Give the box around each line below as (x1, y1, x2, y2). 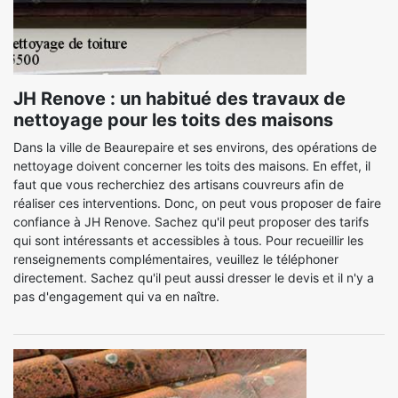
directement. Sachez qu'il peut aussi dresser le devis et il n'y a (13, 270, 374, 285)
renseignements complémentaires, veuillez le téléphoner (13, 251, 338, 267)
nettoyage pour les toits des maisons (13, 109, 333, 131)
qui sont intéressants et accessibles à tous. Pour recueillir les (13, 233, 363, 248)
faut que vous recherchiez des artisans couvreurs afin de (13, 177, 344, 192)
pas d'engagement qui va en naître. (13, 289, 219, 304)
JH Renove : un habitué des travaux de (13, 88, 346, 109)
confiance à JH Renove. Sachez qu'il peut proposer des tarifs (13, 214, 369, 229)
